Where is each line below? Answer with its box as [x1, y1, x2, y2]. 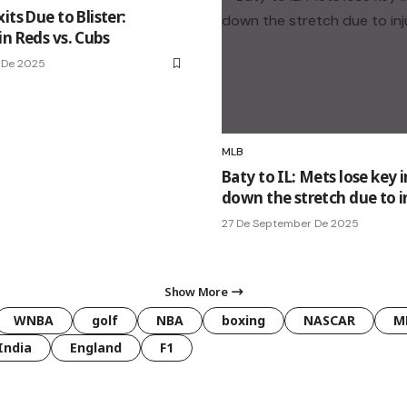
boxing [222, 312, 265, 330]
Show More [164, 283, 228, 301]
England [70, 339, 122, 357]
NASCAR [303, 312, 355, 330]
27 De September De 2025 [222, 216, 359, 232]
